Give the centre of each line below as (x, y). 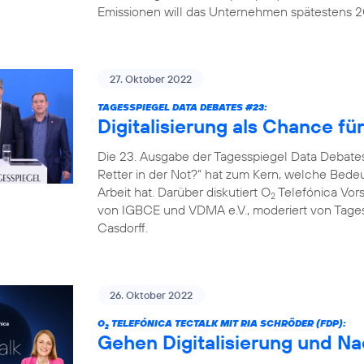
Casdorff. (123, 227)
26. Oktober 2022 (151, 295)
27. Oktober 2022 (151, 79)
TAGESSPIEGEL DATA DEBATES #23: (182, 107)
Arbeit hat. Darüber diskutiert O (184, 192)
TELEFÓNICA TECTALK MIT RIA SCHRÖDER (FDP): (227, 323)
